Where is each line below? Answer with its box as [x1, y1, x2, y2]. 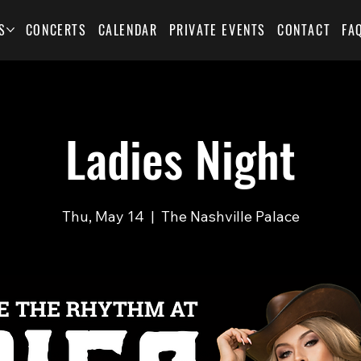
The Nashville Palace [160, 207, 300, 226]
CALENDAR [98, 20, 158, 39]
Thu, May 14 [61, 207, 144, 226]
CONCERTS [25, 20, 87, 39]
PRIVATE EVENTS [168, 20, 266, 39]
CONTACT [276, 20, 331, 39]
